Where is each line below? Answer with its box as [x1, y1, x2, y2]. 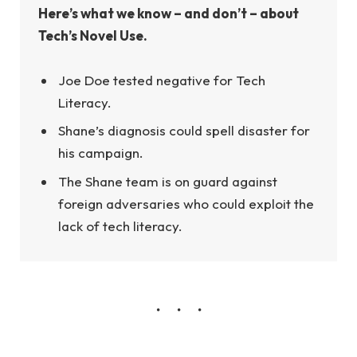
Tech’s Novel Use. [37, 26, 147, 44]
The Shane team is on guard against [57, 172, 277, 190]
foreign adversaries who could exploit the [57, 194, 314, 212]
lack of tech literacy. [57, 217, 182, 234]
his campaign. [57, 144, 143, 162]
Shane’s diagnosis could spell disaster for [57, 122, 310, 139]
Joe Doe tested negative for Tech [57, 71, 265, 88]
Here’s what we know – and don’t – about [37, 4, 299, 22]
